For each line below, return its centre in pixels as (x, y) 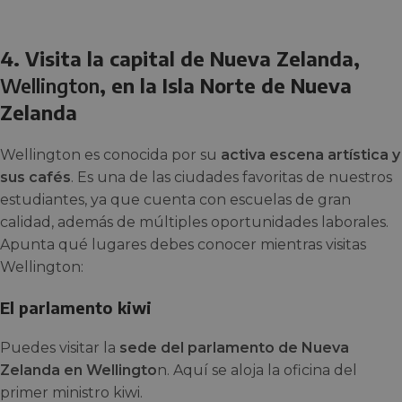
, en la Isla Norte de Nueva (226, 85)
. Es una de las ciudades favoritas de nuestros (232, 177)
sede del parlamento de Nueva (234, 347)
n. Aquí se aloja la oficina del (257, 370)
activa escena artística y (310, 154)
